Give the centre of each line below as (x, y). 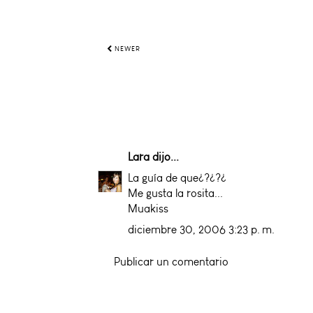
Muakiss (148, 208)
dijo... (164, 156)
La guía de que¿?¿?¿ (177, 177)
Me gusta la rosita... (175, 193)
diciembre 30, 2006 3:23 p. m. (201, 229)
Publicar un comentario (171, 261)
